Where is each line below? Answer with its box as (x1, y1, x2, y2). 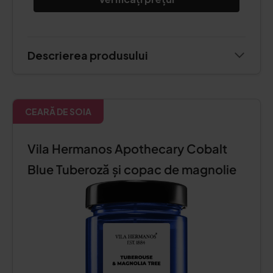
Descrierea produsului (27, 48, 148, 62)
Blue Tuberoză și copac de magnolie (27, 161, 236, 177)
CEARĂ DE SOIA (25, 106, 91, 117)
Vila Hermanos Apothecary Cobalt (27, 141, 227, 156)
